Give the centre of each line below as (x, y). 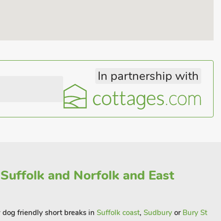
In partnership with (148, 76)
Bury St (195, 213)
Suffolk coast (118, 213)
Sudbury (158, 213)
